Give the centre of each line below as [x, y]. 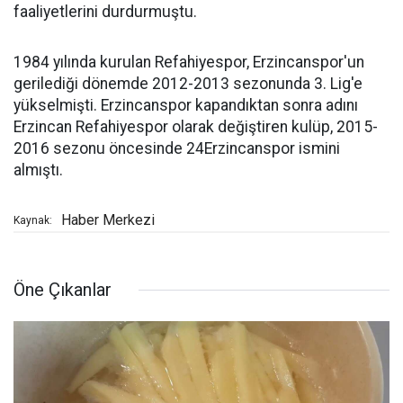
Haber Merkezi [108, 220]
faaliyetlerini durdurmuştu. [105, 12]
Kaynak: [33, 221]
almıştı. [38, 170]
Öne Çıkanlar [63, 290]
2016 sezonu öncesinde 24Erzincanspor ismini [177, 149]
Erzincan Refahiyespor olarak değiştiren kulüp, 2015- [196, 127]
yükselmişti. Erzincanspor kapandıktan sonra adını [186, 106]
